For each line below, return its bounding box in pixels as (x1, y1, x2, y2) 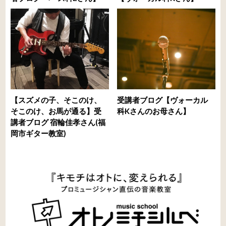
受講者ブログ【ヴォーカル (117, 95, 208, 104)
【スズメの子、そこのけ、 (11, 95, 102, 104)
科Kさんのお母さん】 (117, 106, 191, 116)
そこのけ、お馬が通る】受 (11, 106, 102, 116)
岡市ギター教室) (11, 128, 67, 138)
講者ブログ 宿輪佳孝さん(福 (11, 117, 106, 127)
